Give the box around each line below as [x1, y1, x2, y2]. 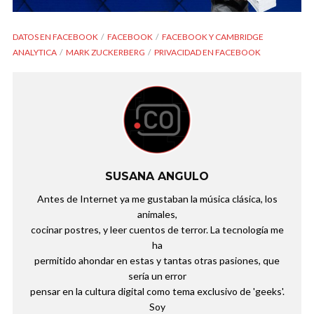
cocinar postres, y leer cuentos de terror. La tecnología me [30, 223, 284, 235]
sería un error [128, 269, 186, 282]
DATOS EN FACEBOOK [13, 31, 98, 42]
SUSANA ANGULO [105, 169, 209, 183]
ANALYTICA [13, 46, 57, 57]
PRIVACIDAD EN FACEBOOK [154, 46, 261, 57]
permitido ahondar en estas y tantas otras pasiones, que [34, 254, 280, 266]
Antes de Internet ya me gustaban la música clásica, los [36, 192, 278, 205]
